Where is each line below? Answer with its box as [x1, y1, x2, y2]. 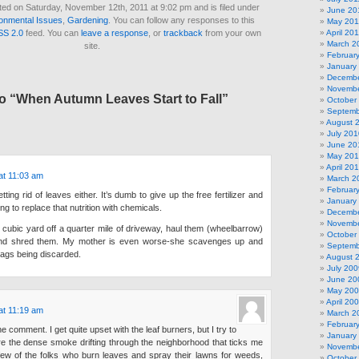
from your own [203, 27, 261, 38]
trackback [163, 27, 203, 38]
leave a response [81, 27, 148, 38]
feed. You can [23, 27, 81, 38]
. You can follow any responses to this [108, 14, 255, 25]
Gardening [67, 14, 108, 25]
